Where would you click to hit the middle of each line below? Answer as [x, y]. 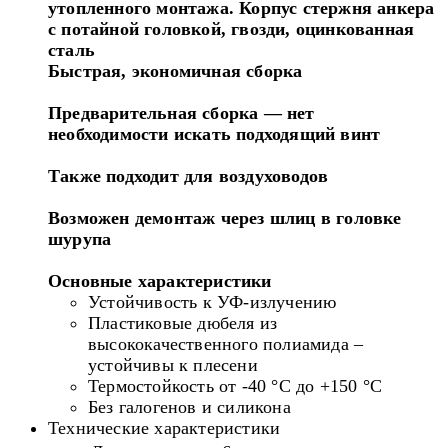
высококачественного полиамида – [226, 343]
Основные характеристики [160, 280]
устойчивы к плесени [173, 364]
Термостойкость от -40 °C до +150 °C [235, 385]
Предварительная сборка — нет [181, 112]
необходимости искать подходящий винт [214, 133]
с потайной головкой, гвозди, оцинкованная [231, 28]
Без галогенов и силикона [189, 406]
